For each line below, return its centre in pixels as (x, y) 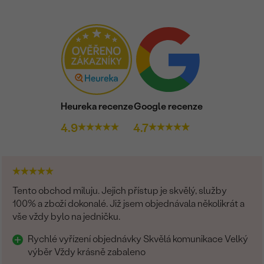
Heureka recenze (97, 106)
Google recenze (168, 106)
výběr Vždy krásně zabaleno (88, 252)
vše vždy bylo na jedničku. (67, 216)
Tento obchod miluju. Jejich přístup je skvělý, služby (120, 190)
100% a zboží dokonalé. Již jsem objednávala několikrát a (129, 203)
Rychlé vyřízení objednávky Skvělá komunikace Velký (138, 239)
